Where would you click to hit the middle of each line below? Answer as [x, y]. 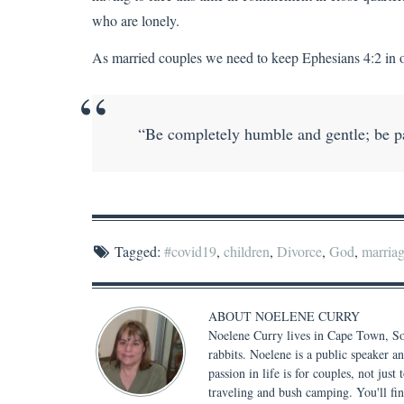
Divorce [299, 251]
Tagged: [137, 251]
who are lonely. [136, 20]
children [246, 251]
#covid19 [190, 251]
